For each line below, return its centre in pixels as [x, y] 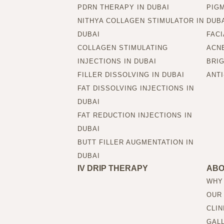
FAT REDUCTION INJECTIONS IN [134, 115]
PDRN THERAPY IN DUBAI [123, 7]
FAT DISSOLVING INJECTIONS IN [135, 88]
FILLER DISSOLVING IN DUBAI [131, 74]
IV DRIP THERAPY [112, 168]
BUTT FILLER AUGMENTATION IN [135, 142]
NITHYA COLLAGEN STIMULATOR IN [140, 20]
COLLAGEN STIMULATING [122, 47]
